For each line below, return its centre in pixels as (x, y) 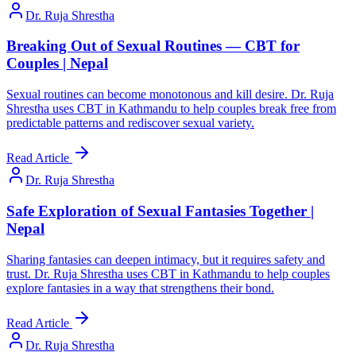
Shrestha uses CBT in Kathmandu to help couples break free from (171, 109)
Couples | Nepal (57, 64)
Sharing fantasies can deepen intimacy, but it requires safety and (166, 259)
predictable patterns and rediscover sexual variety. (130, 123)
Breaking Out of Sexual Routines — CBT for (153, 46)
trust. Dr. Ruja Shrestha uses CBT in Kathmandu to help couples (168, 273)
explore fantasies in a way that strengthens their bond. (140, 288)
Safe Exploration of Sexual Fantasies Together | (160, 211)
